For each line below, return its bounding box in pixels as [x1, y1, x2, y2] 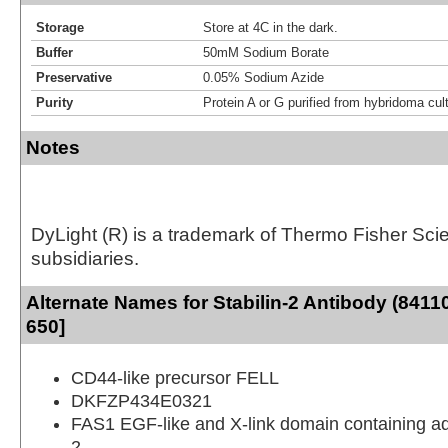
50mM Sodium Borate [203, 44, 329, 60]
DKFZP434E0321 [71, 390, 212, 411]
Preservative [36, 69, 112, 85]
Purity [36, 94, 73, 110]
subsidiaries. [31, 247, 139, 269]
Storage [36, 19, 84, 35]
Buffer [36, 44, 73, 60]
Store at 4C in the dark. [203, 19, 338, 35]
